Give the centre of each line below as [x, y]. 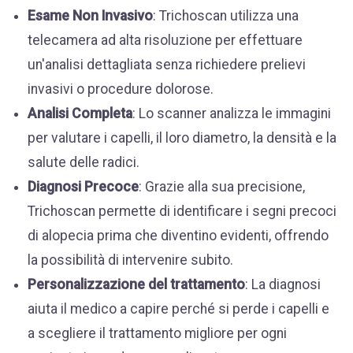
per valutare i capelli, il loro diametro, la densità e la [182, 138]
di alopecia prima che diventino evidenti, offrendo [178, 236]
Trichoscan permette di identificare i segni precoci [182, 211]
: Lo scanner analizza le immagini [232, 113]
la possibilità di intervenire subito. [130, 260]
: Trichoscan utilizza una [226, 16]
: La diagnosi [283, 284]
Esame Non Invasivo [90, 16]
